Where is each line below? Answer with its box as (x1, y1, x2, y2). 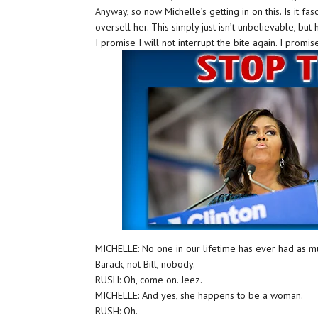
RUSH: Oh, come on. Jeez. (95, 273, 203, 286)
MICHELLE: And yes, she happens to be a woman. (95, 289, 304, 302)
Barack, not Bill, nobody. (95, 258, 196, 270)
